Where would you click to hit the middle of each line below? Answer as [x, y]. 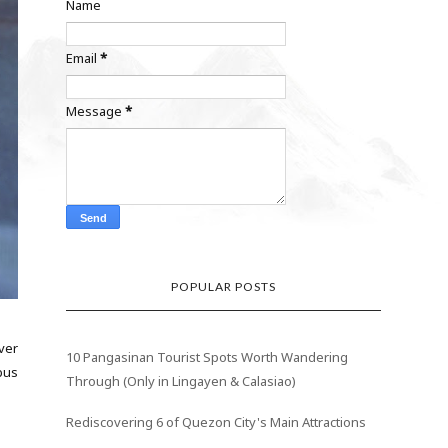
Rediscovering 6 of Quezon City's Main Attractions [216, 422]
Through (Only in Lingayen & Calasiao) [181, 380]
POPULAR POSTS [224, 286]
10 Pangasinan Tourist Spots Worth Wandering [207, 356]
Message [96, 110]
